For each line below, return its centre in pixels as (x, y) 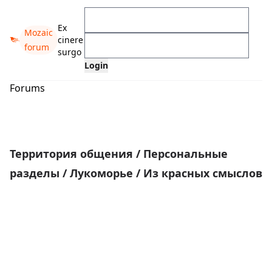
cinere (70, 40)
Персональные (185, 154)
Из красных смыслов (203, 173)
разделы (36, 173)
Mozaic (38, 32)
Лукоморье (103, 173)
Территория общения (73, 154)
